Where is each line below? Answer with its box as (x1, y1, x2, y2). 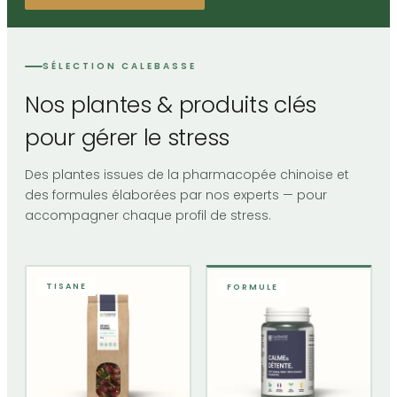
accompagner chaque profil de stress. (25, 206, 271, 225)
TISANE (45, 280, 87, 292)
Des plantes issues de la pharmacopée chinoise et (25, 166, 349, 184)
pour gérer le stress (25, 122, 230, 154)
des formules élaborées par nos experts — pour (25, 186, 327, 205)
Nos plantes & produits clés (25, 90, 316, 121)
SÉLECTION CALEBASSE (43, 59, 197, 74)
